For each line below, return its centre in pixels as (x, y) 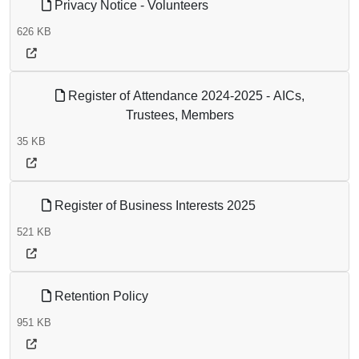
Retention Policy (100, 296)
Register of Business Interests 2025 (153, 206)
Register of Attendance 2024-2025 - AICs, (184, 96)
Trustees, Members (179, 115)
